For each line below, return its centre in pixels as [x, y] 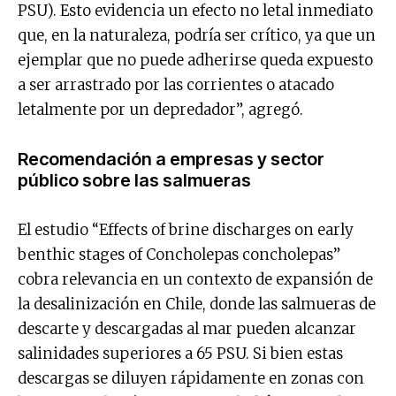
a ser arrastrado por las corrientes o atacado [176, 84]
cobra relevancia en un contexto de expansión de [195, 279]
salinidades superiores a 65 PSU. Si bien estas [180, 353]
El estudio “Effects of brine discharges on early [186, 229]
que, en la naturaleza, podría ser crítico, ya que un [197, 35]
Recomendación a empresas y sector [171, 159]
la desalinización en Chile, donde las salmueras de [197, 304]
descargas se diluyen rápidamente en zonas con [191, 378]
